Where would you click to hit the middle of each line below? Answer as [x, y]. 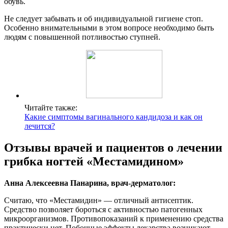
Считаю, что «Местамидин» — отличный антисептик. [99, 201]
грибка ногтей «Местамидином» [94, 162]
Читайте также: [51, 108]
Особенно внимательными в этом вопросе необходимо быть [109, 28]
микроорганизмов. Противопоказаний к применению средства [114, 219]
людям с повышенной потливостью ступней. [82, 37]
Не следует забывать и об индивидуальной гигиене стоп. [104, 19]
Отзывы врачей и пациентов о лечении [113, 148]
